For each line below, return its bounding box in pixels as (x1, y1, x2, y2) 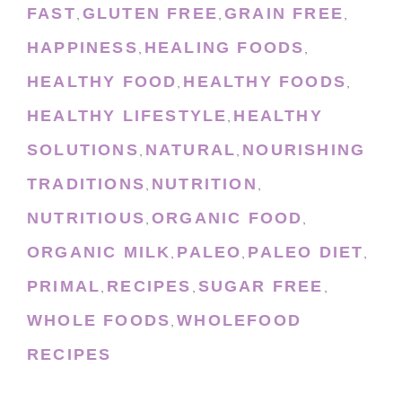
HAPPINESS (27, 39, 138, 57)
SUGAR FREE (197, 277, 324, 296)
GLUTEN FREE (82, 4, 219, 23)
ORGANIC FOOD (152, 209, 303, 228)
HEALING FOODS (144, 39, 305, 57)
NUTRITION (152, 175, 258, 194)
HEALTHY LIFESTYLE (27, 107, 228, 126)
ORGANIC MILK (27, 243, 171, 262)
